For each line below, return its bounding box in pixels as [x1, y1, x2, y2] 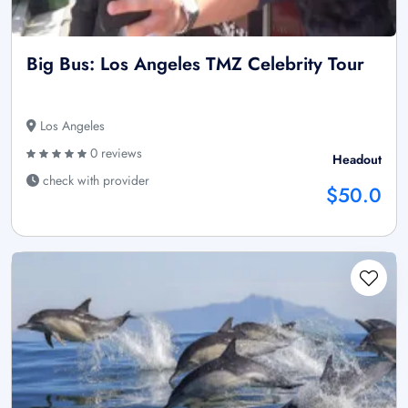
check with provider [39, 171, 149, 190]
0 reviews [87, 144, 142, 163]
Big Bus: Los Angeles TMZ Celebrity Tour [26, 51, 364, 78]
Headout [332, 150, 382, 169]
